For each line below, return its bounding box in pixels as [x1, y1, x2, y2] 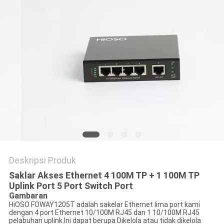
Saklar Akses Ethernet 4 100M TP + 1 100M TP [8, 170, 199, 181]
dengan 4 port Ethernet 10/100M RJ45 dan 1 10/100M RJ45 [8, 208, 199, 217]
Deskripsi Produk [8, 155, 76, 166]
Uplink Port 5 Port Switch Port [8, 180, 133, 191]
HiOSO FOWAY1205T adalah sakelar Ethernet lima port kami [8, 200, 200, 209]
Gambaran [8, 191, 47, 201]
